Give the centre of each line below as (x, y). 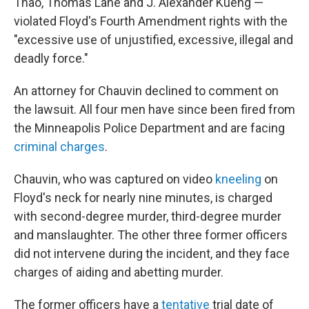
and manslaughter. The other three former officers (151, 235)
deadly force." (51, 58)
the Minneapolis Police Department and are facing (149, 128)
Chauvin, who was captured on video (114, 179)
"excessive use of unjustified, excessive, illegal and (153, 40)
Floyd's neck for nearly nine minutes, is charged (143, 198)
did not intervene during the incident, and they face (152, 253)
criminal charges (59, 147)
